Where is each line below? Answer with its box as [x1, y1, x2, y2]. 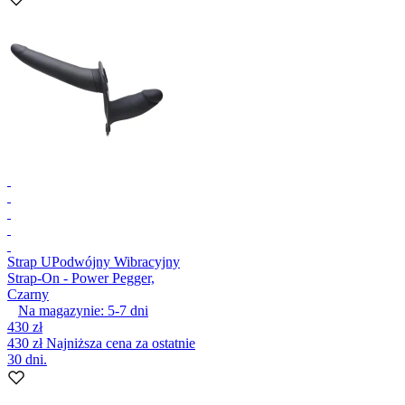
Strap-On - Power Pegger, [7, 269, 155, 286]
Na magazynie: [18, 302, 104, 318]
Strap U [7, 253, 52, 269]
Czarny [7, 286, 49, 302]
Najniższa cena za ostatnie [46, 334, 195, 351]
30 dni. [7, 351, 47, 367]
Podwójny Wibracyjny [52, 253, 180, 269]
